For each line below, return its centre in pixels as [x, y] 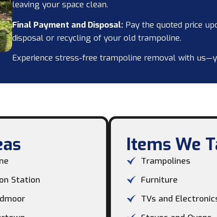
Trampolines [166, 161]
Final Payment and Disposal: [67, 25]
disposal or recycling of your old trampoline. [96, 38]
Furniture [159, 180]
